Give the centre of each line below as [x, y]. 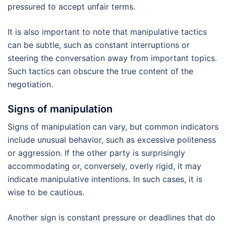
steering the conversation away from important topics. [112, 58]
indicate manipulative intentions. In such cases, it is [105, 179]
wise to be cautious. [46, 192]
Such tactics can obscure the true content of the [100, 71]
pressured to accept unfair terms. [71, 7]
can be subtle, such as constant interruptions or [99, 45]
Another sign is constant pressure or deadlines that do [111, 218]
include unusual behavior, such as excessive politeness [112, 140]
